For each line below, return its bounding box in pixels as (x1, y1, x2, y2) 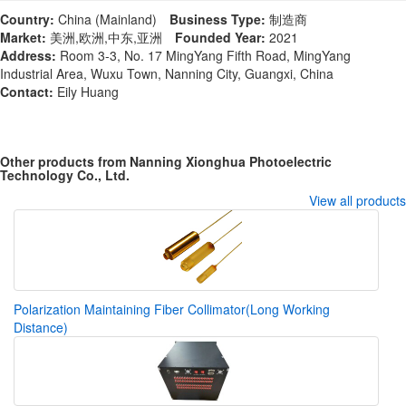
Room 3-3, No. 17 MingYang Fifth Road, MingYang (56, 46, 351, 64)
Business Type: (169, 10, 266, 28)
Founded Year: (175, 28, 266, 46)
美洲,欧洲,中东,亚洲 (46, 28, 162, 46)
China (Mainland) (58, 10, 157, 28)
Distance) (14, 317, 68, 336)
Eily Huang (53, 82, 119, 101)
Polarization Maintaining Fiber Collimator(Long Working (14, 299, 330, 318)
